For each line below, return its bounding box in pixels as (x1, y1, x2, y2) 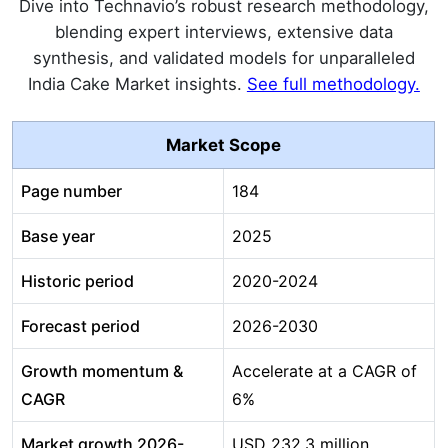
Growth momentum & (21, 361, 183, 382)
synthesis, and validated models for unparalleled (32, 48, 415, 69)
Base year (21, 226, 95, 247)
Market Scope (166, 135, 281, 156)
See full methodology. (246, 74, 420, 95)
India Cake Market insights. (27, 74, 247, 95)
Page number (21, 181, 122, 202)
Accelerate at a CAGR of (232, 361, 417, 382)
